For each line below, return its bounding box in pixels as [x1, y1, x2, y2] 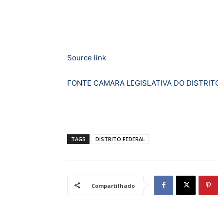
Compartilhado [91, 182, 135, 189]
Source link [67, 53, 106, 62]
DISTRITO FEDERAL [95, 135, 145, 143]
